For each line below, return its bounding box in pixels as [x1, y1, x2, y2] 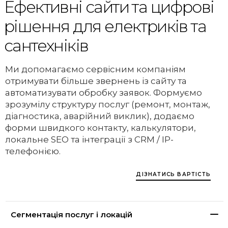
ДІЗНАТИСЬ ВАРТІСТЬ [136, 170, 211, 178]
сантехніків [4, 36, 89, 56]
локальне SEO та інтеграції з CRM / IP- [5, 134, 174, 145]
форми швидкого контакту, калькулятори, [5, 122, 196, 133]
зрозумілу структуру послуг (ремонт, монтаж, [5, 99, 210, 109]
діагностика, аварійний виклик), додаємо [5, 110, 194, 121]
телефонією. [5, 146, 61, 156]
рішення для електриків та [4, 16, 207, 37]
